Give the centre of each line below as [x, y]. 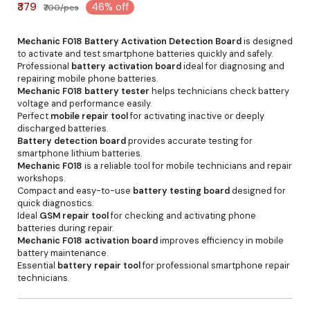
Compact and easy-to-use [75, 191]
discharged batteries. [63, 128]
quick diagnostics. [56, 203]
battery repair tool [99, 265]
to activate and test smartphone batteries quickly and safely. [145, 54]
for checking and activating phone [182, 216]
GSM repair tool [74, 216]
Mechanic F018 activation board [88, 240]
